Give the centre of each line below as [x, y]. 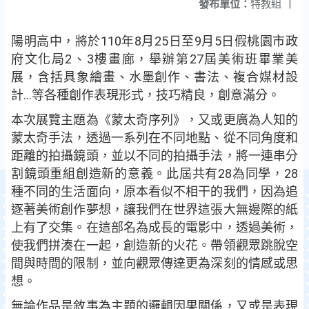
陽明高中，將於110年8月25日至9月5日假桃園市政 [154, 41]
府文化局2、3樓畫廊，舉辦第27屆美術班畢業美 [154, 59]
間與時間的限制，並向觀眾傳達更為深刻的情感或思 [154, 263]
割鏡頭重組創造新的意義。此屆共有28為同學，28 [154, 173]
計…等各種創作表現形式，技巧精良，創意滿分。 [146, 95]
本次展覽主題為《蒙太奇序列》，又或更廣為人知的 [154, 120]
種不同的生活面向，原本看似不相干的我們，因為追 [154, 191]
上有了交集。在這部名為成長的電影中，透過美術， [154, 227]
